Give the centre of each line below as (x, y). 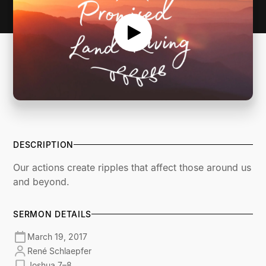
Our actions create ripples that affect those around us (132, 167)
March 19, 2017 (58, 237)
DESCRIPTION (44, 144)
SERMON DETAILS (53, 214)
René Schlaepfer (60, 251)
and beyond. (42, 181)
